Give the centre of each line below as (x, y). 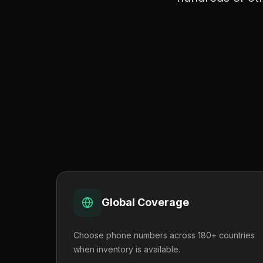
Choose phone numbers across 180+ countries (164, 235)
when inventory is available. (127, 249)
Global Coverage (145, 202)
